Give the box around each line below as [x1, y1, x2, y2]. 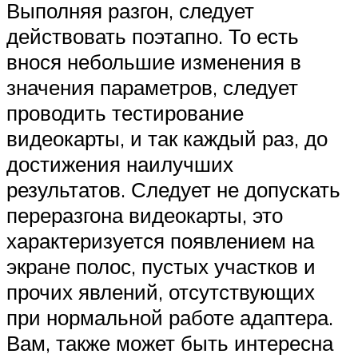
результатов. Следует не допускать [6, 176, 340, 202]
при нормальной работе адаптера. [6, 304, 333, 330]
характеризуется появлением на [6, 227, 314, 253]
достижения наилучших [6, 150, 233, 177]
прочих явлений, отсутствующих [6, 278, 315, 304]
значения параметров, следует [6, 74, 298, 100]
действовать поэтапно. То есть [6, 22, 299, 49]
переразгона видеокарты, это [6, 201, 283, 228]
